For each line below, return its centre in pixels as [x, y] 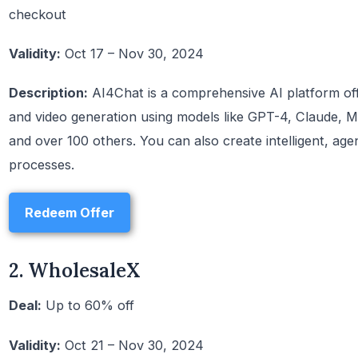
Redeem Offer [70, 212]
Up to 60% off [88, 306]
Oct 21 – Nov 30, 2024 [132, 345]
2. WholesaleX [74, 270]
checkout [38, 14]
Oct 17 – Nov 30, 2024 [132, 54]
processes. [42, 165]
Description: [48, 93]
